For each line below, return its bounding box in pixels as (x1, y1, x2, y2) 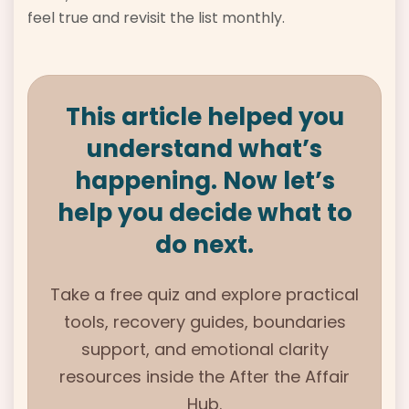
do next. (155, 228, 254, 262)
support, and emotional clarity (80, 338, 329, 362)
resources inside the (59, 365, 229, 389)
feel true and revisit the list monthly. (27, 7, 285, 29)
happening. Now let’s (74, 164, 335, 198)
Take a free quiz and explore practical (50, 283, 359, 307)
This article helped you (65, 100, 344, 134)
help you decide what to (57, 196, 352, 230)
